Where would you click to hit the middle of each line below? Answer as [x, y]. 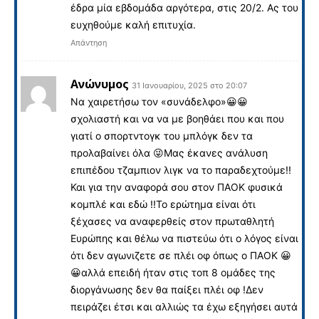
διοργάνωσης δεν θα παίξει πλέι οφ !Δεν [167, 289]
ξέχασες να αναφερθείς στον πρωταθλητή [172, 221]
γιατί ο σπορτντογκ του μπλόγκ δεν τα [162, 135]
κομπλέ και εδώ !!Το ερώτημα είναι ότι [163, 204]
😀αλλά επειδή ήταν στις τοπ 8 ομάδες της [173, 272]
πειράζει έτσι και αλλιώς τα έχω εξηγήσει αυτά [184, 306]
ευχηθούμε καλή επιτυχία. [133, 24]
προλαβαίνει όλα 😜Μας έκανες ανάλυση [169, 152]
